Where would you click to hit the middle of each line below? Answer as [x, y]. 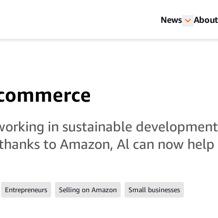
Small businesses [154, 190]
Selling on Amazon [88, 190]
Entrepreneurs [26, 190]
